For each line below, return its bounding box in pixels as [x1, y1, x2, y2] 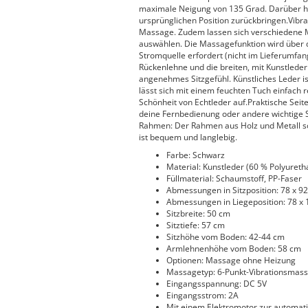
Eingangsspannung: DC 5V [166, 278, 267, 289]
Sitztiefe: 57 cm [166, 219, 225, 231]
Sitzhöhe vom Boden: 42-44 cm [166, 231, 285, 243]
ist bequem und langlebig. [139, 131, 237, 143]
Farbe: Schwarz [166, 149, 225, 161]
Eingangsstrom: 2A [166, 289, 239, 301]
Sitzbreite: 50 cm [166, 208, 230, 219]
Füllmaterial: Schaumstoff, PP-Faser [166, 173, 302, 184]
